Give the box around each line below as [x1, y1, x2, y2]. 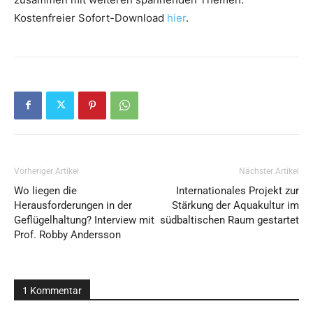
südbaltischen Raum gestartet [160, 213, 299, 226]
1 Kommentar [22, 284, 82, 296]
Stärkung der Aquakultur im [172, 198, 299, 212]
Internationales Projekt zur [176, 184, 299, 197]
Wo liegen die [14, 184, 77, 197]
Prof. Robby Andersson [14, 228, 121, 241]
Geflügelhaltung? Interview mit [14, 213, 154, 226]
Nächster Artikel [239, 166, 299, 176]
